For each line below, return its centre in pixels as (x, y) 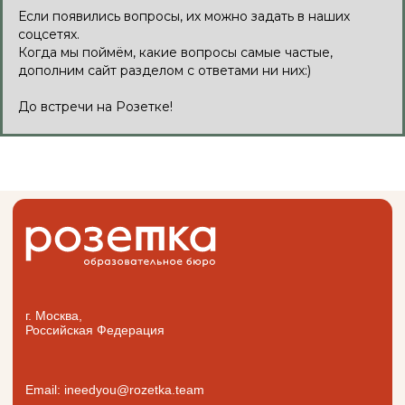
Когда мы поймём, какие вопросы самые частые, (175, 53)
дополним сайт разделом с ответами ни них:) (165, 71)
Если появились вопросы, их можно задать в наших (184, 17)
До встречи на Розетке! (95, 107)
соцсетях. (49, 35)
